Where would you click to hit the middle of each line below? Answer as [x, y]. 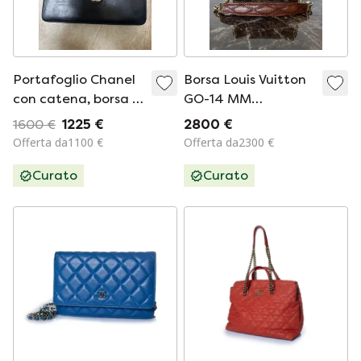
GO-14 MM [218, 99]
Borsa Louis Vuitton [245, 79]
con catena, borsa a [77, 99]
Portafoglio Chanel [74, 79]
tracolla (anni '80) [70, 118]
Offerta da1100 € [58, 142]
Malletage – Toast [243, 118]
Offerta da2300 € [229, 142]
